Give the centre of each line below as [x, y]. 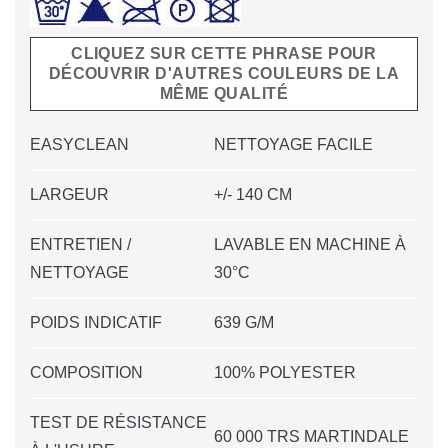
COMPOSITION [86, 372]
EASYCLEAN [79, 144]
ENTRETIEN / [80, 244]
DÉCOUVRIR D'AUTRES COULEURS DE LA [224, 73]
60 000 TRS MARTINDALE [311, 436]
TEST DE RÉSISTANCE [118, 422]
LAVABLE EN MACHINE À [310, 244]
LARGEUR [69, 194]
